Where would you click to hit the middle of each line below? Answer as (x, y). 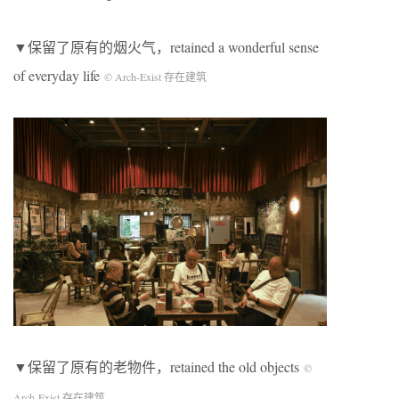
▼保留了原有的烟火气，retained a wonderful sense (166, 46)
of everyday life (59, 75)
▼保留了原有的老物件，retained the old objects (159, 367)
